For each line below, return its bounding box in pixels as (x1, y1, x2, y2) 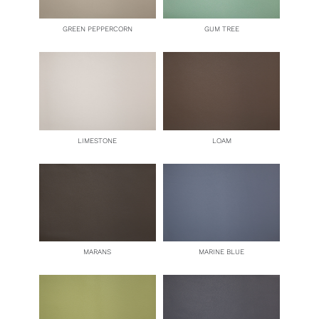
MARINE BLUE (199, 248, 245, 256)
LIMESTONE (78, 136, 117, 145)
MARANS (83, 248, 112, 256)
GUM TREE (204, 25, 239, 33)
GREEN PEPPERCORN (62, 25, 132, 33)
